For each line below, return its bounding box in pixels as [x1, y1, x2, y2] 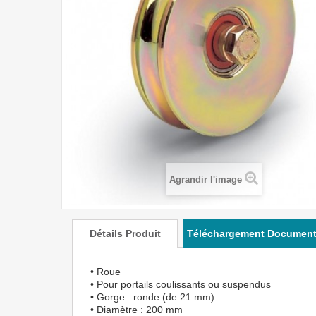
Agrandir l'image [169, 174, 242, 185]
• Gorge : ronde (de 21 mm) [90, 291, 214, 303]
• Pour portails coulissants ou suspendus [90, 279, 271, 290]
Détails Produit [89, 228, 161, 239]
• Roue [90, 266, 121, 277]
